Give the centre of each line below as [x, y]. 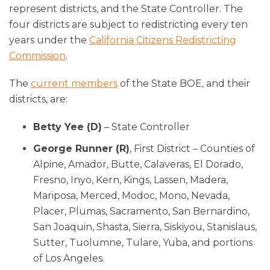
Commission [37, 55]
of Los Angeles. [69, 258]
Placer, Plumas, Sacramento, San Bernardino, [141, 211]
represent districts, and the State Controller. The [126, 8]
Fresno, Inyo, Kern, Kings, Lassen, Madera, [130, 180]
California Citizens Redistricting [163, 40]
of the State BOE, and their [184, 83]
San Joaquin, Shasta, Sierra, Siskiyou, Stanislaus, [145, 227]
